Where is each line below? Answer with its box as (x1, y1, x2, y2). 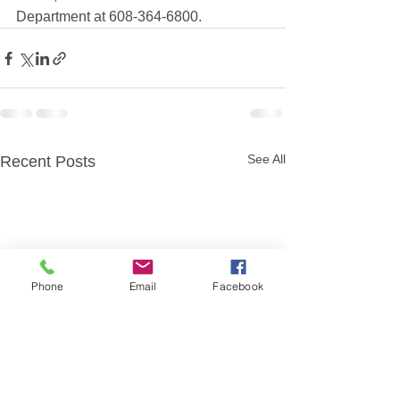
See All (247, 152, 286, 166)
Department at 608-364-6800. (16, 9, 202, 24)
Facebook (212, 279, 263, 293)
